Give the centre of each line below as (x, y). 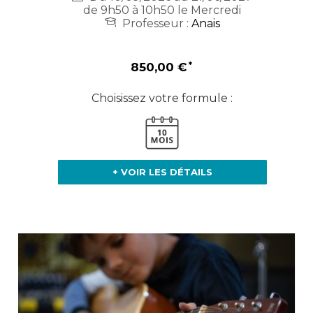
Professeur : (155, 24)
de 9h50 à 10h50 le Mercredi (162, 10)
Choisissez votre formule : (162, 99)
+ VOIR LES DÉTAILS (162, 172)
